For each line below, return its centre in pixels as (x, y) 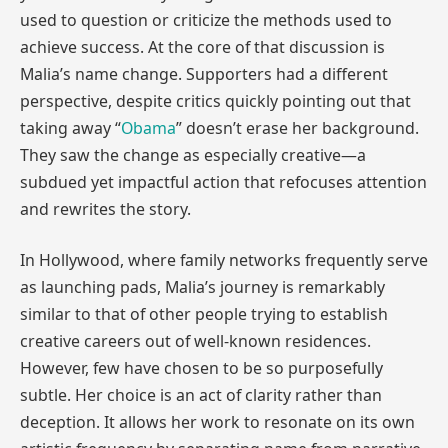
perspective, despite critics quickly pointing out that (215, 100)
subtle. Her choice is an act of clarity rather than (201, 395)
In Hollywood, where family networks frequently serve (224, 260)
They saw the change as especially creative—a (193, 154)
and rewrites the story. (105, 208)
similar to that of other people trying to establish (204, 314)
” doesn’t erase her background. (297, 127)
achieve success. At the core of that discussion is (202, 46)
